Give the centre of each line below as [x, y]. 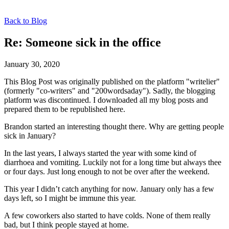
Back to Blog [26, 21]
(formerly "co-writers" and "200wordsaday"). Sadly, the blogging [110, 90]
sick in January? [30, 135]
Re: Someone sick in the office [83, 42]
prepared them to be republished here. [65, 109]
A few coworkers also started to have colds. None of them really [107, 215]
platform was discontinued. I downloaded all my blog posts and [106, 100]
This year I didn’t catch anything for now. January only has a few [109, 189]
